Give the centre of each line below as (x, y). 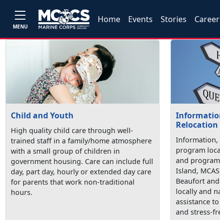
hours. (22, 192)
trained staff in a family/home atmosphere (82, 140)
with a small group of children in (66, 151)
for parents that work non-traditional (73, 182)
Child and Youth (42, 115)
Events (141, 19)
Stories (174, 19)
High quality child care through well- (72, 130)
